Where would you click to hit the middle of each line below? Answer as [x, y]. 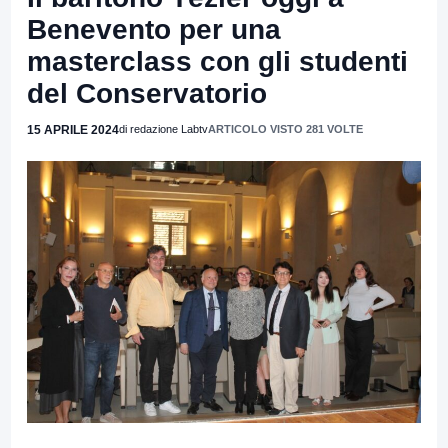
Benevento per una [154, 29]
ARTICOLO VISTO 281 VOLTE [285, 128]
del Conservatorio [147, 93]
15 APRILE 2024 [73, 129]
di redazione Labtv [163, 128]
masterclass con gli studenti [217, 61]
